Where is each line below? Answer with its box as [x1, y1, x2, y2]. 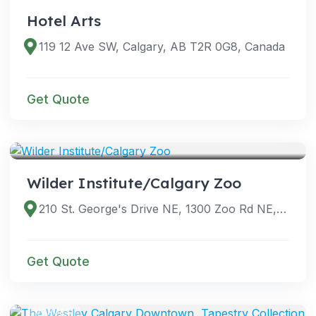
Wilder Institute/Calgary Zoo [27, 173, 241, 192]
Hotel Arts [27, 11, 101, 30]
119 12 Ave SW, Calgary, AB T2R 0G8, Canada [39, 39, 286, 54]
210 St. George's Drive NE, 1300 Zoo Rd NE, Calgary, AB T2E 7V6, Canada [276, 201, 287, 216]
